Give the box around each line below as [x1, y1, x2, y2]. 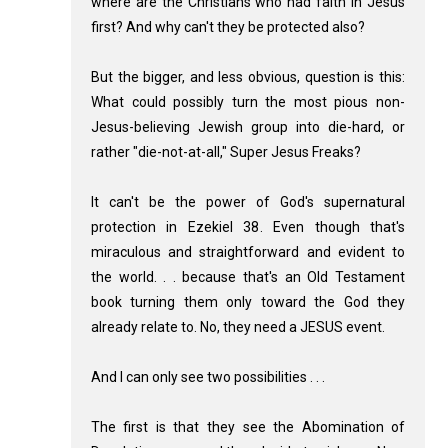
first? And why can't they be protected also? [90, 19, 365, 36]
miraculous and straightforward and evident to [90, 244, 406, 261]
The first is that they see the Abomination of [90, 419, 406, 436]
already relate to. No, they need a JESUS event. [90, 319, 385, 336]
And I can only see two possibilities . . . [90, 369, 325, 386]
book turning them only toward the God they [90, 294, 406, 311]
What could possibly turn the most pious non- [90, 94, 406, 111]
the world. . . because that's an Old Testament [90, 269, 406, 286]
